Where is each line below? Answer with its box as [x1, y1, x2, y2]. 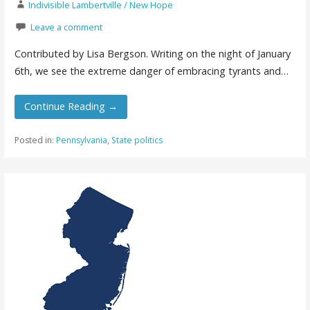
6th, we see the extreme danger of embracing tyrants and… [14, 64, 289, 77]
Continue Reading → [24, 100, 118, 113]
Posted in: [14, 134, 56, 146]
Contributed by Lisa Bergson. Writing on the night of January [14, 46, 291, 60]
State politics [111, 134, 163, 146]
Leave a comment [30, 20, 102, 33]
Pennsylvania [55, 134, 107, 146]
